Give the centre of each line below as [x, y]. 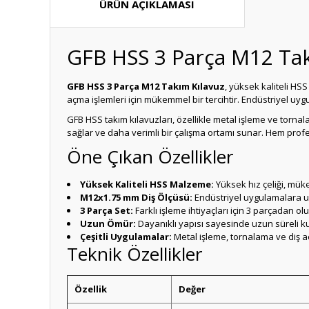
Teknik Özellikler [134, 254]
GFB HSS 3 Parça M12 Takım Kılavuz [146, 86]
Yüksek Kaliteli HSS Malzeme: [147, 184]
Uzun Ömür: [108, 223]
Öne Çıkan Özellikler [150, 157]
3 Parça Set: [107, 210]
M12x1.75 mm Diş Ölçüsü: [136, 197]
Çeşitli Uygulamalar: [126, 237]
